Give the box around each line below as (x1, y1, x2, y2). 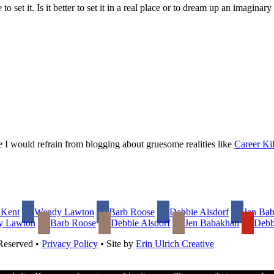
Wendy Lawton (34, 207, 94, 218)
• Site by (98, 239, 136, 250)
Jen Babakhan (185, 218, 239, 229)
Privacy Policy (42, 239, 98, 250)
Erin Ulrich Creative (136, 239, 214, 250)
